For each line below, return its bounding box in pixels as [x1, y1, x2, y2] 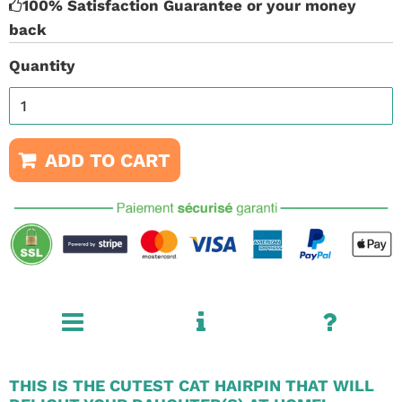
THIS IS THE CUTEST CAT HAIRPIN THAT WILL [9, 375, 374, 395]
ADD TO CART [45, 149, 170, 171]
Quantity [9, 57, 75, 74]
